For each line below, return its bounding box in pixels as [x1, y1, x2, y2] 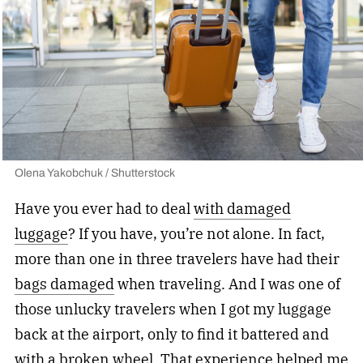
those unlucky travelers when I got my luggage [14, 299, 331, 318]
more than [14, 249, 89, 268]
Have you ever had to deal [14, 199, 194, 218]
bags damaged [14, 274, 114, 293]
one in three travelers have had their [88, 249, 340, 268]
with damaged [193, 199, 291, 218]
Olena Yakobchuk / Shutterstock [14, 164, 175, 181]
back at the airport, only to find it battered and [14, 324, 329, 344]
